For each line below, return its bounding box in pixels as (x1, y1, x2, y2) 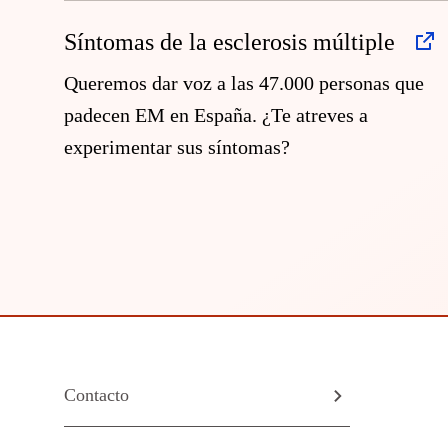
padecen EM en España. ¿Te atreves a (64, 104, 368, 126)
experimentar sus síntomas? (64, 136, 290, 158)
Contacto (64, 385, 129, 405)
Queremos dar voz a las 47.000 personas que (64, 72, 424, 94)
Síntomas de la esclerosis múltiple (64, 29, 395, 55)
